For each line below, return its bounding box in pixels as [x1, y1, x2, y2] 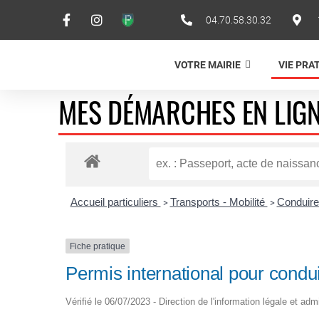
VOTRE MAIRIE [174, 59, 241, 70]
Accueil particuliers [70, 195, 161, 208]
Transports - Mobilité [169, 195, 268, 208]
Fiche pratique [70, 241, 125, 251]
